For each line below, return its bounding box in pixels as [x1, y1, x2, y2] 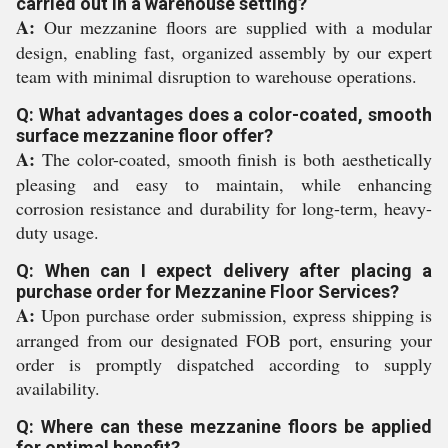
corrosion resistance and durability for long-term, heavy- [16, 196, 432, 220]
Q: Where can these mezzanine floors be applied [16, 416, 432, 437]
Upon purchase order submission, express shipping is [35, 303, 432, 327]
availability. [16, 376, 100, 400]
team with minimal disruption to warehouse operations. [16, 64, 417, 88]
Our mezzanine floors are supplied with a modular [35, 15, 432, 39]
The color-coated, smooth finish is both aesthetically [35, 147, 432, 171]
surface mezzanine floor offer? [16, 125, 273, 146]
